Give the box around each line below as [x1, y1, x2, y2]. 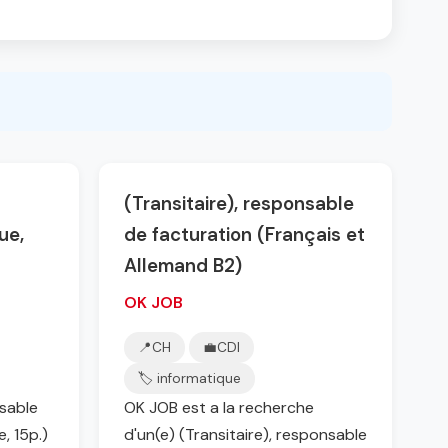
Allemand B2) [124, 253, 242, 278]
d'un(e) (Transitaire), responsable [124, 424, 367, 445]
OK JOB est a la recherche [124, 397, 314, 418]
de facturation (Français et [124, 222, 365, 247]
